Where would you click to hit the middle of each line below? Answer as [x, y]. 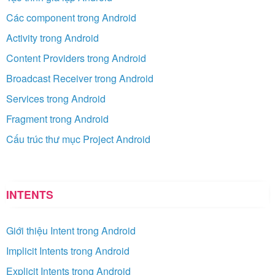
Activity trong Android [52, 38]
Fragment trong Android [57, 119]
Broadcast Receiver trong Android [80, 79]
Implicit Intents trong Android [68, 251]
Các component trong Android [71, 18]
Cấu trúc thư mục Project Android [78, 139]
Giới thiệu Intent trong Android [71, 231]
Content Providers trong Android [76, 58]
